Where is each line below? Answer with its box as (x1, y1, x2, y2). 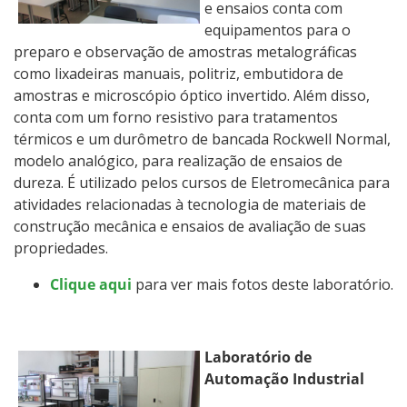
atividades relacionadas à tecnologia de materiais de (14, 194, 366, 214)
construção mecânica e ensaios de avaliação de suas (14, 215, 366, 236)
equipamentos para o (204, 19, 351, 40)
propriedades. (14, 237, 108, 258)
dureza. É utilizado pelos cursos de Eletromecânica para (14, 172, 390, 193)
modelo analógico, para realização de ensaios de (14, 150, 342, 171)
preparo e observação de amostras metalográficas (14, 41, 357, 62)
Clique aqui (50, 273, 132, 294)
